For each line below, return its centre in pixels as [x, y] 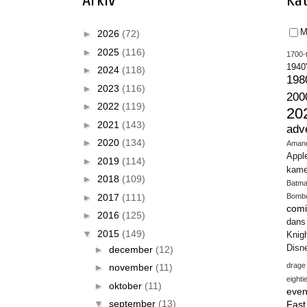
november [132, 268]
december [132, 249]
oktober [126, 285]
